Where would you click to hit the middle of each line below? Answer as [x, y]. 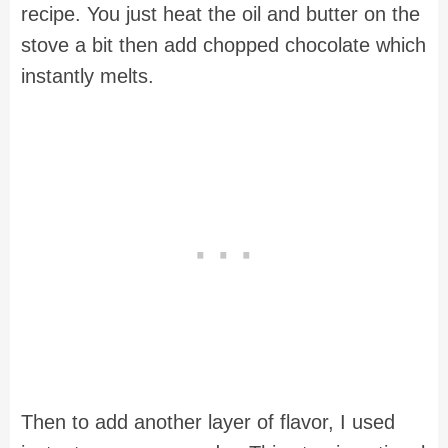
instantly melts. [90, 76]
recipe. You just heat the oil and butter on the [220, 14]
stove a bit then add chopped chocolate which [223, 45]
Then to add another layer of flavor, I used [208, 421]
